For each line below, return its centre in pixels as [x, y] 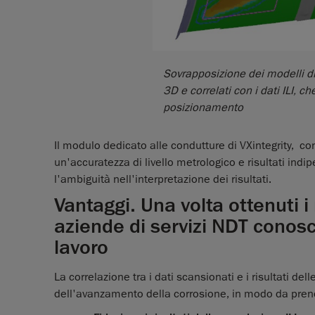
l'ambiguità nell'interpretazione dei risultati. [163, 180]
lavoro [81, 248]
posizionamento [203, 108]
